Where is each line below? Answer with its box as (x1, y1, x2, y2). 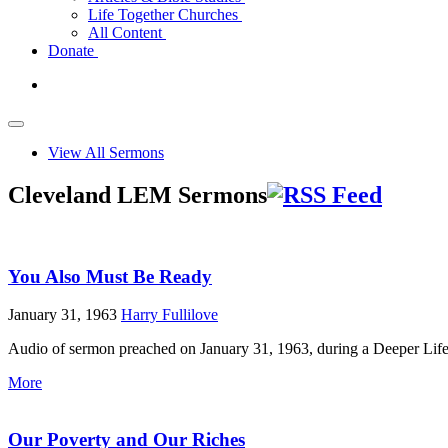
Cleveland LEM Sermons (8, 181, 267, 208)
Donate (48, 42, 98, 59)
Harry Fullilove (121, 306, 218, 324)
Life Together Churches (88, 6, 242, 23)
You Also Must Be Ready (8, 265, 212, 287)
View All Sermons (48, 144, 164, 161)
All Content (88, 24, 166, 41)
